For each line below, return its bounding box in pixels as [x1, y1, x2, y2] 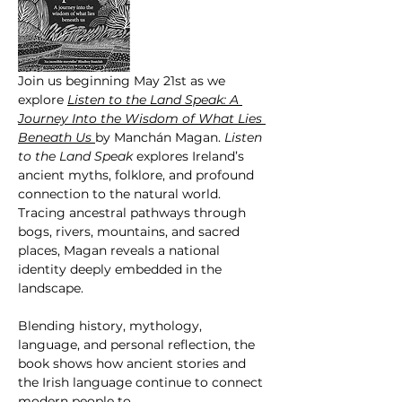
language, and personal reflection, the [18, 336, 258, 353]
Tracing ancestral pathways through [18, 204, 249, 221]
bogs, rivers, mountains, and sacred [18, 223, 243, 240]
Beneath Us [18, 128, 95, 145]
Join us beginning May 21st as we [18, 72, 229, 89]
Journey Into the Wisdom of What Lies [18, 109, 266, 127]
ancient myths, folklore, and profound [18, 166, 258, 183]
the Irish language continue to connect [18, 373, 267, 390]
